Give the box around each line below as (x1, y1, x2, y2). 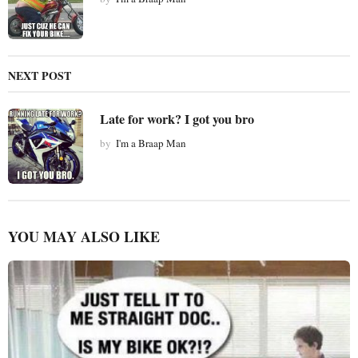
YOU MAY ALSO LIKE (8, 225, 160, 247)
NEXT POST (8, 66, 71, 84)
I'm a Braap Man (116, 135, 186, 150)
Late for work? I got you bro (100, 109, 254, 129)
